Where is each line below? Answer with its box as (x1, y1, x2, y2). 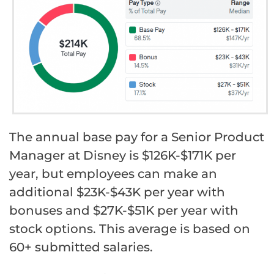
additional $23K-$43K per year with (9, 185, 225, 200)
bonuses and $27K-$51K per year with (9, 203, 239, 218)
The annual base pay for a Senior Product (9, 130, 264, 145)
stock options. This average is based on (9, 221, 250, 237)
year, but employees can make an (9, 166, 217, 182)
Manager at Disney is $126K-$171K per (9, 148, 236, 163)
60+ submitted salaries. (9, 240, 153, 255)
